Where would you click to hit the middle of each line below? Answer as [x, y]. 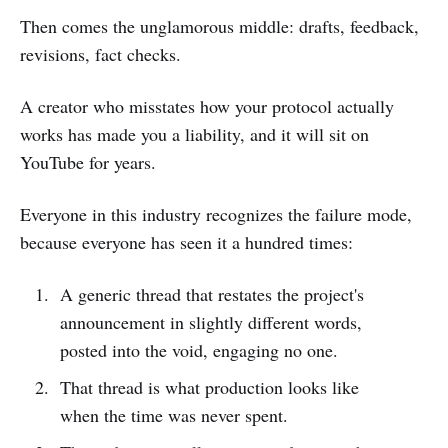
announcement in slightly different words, [210, 322]
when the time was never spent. [173, 415]
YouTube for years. [88, 162]
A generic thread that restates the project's [211, 294]
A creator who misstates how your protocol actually [207, 106]
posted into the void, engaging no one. [198, 350]
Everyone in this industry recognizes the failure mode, [216, 214]
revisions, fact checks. [100, 54]
